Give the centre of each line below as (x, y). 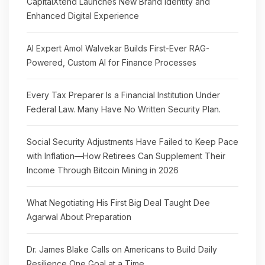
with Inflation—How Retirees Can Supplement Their (126, 156)
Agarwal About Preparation (79, 217)
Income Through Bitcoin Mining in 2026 (103, 170)
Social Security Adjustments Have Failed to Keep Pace (132, 142)
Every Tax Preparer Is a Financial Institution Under (123, 95)
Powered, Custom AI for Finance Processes (112, 62)
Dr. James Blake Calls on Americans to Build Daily (122, 249)
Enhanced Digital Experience (83, 16)
